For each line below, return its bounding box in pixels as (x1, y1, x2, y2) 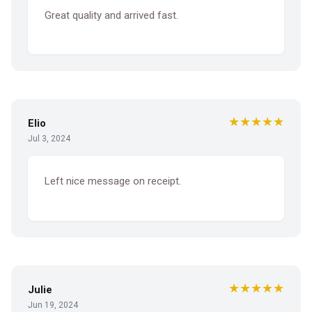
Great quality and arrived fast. (45, 8, 178, 22)
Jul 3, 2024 (28, 134, 70, 144)
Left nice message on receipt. (45, 175, 181, 188)
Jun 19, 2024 (28, 299, 78, 310)
